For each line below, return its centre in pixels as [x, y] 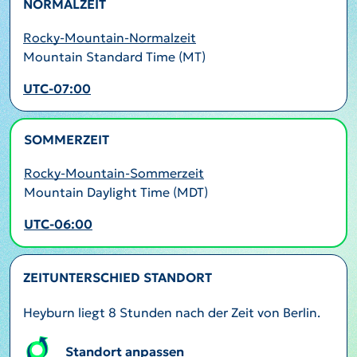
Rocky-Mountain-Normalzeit [110, 37]
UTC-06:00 [58, 224]
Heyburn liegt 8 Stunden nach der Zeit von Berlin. [172, 312]
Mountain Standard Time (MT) [114, 57]
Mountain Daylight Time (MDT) [116, 192]
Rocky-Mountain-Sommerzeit [114, 173]
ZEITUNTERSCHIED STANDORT [118, 277]
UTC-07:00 [57, 88]
